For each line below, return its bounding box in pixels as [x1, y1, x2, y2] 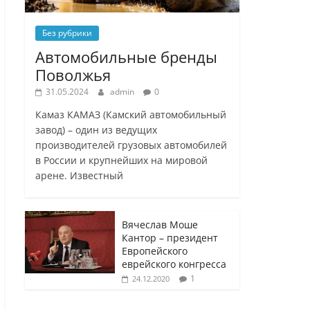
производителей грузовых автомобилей [35, 138, 227, 152]
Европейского [122, 244, 188, 258]
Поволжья [35, 64, 111, 86]
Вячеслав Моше [122, 218, 198, 232]
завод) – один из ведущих [35, 123, 157, 137]
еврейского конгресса [122, 257, 226, 271]
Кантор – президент [122, 231, 218, 245]
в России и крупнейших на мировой [35, 154, 208, 167]
